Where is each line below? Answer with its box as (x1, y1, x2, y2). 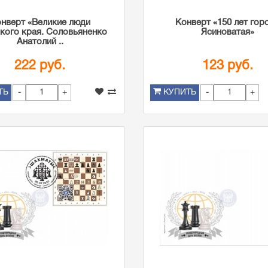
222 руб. (14, 60, 66, 72)
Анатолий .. (16, 38, 63, 46)
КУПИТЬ (163, 89, 196, 96)
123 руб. (202, 60, 254, 72)
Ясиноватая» (201, 28, 255, 36)
